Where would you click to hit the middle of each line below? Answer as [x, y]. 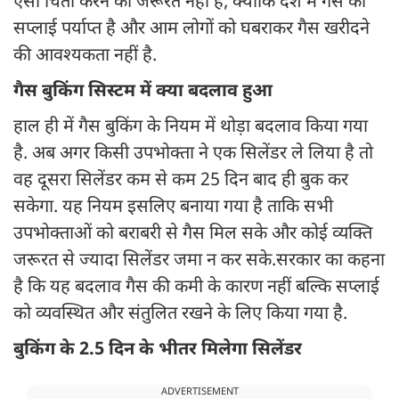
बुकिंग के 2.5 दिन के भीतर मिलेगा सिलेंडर [158, 350]
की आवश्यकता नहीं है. [85, 57]
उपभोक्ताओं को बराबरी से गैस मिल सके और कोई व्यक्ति [193, 235]
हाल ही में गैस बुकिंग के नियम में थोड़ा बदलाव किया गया [191, 128]
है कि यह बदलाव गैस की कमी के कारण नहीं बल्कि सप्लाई [196, 288]
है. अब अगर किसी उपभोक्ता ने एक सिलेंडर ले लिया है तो [193, 155]
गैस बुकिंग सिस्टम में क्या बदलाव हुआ [143, 92]
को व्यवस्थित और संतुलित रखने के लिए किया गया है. [180, 315]
